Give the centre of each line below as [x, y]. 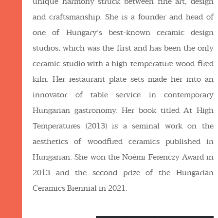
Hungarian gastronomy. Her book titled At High [123, 110]
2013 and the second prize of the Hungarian [123, 173]
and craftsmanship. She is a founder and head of [123, 17]
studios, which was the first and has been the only [123, 48]
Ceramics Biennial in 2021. [80, 188]
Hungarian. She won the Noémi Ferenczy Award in [123, 157]
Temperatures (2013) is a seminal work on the [123, 126]
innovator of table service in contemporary [123, 95]
